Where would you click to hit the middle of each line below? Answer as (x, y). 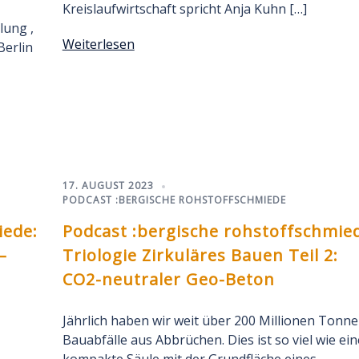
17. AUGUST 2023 (108, 186)
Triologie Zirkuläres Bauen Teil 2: (200, 255)
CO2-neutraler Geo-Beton (168, 279)
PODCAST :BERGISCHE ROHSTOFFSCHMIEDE (174, 200)
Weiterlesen (98, 44)
